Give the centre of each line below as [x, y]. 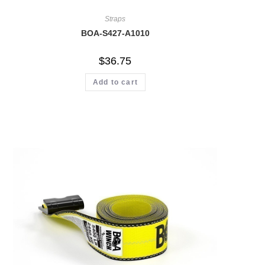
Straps [115, 19]
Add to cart [115, 82]
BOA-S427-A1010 [115, 33]
